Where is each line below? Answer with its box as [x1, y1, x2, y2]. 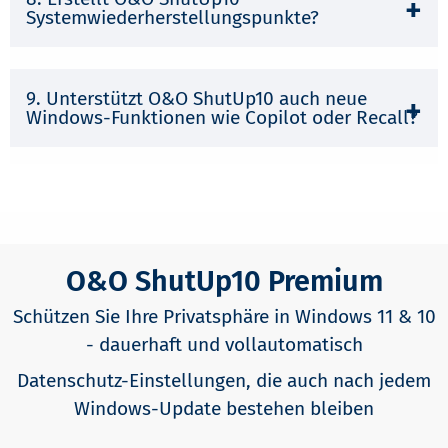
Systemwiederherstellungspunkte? [26, 5, 319, 29]
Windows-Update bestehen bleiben [74, 396, 374, 420]
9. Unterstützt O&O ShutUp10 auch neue [26, 87, 367, 111]
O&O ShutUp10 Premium [65, 263, 383, 299]
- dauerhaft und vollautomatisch [85, 332, 363, 356]
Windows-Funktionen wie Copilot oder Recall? [26, 106, 418, 130]
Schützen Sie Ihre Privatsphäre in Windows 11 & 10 [12, 304, 436, 328]
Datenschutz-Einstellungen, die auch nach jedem [17, 368, 431, 392]
